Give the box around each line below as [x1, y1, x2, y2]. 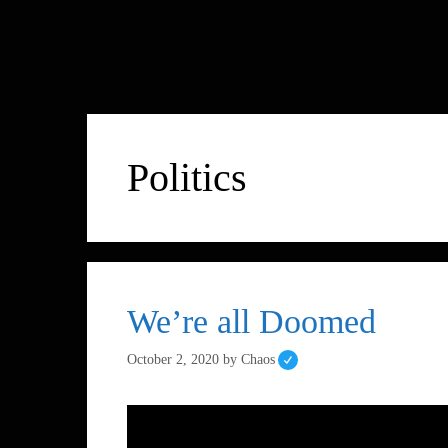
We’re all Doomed [127, 302, 376, 340]
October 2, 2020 [127, 350, 219, 367]
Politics [127, 154, 247, 200]
